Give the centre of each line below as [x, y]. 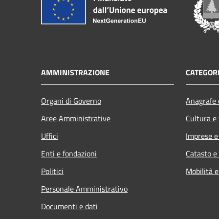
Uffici [50, 136]
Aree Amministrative [76, 118]
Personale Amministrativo [84, 188]
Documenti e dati [69, 206]
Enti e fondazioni [69, 153]
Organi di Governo [71, 100]
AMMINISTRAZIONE [75, 72]
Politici [52, 171]
